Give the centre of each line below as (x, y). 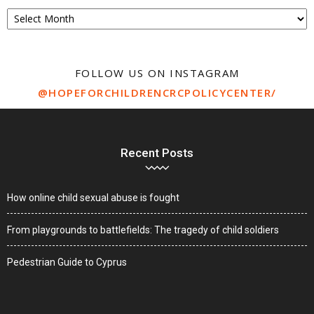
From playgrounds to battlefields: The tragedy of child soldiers (143, 230)
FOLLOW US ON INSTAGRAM (157, 73)
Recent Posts (157, 152)
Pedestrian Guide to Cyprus (67, 262)
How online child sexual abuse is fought (93, 197)
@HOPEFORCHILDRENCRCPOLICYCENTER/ (157, 92)
